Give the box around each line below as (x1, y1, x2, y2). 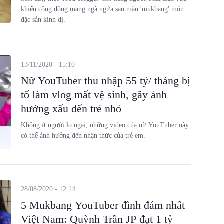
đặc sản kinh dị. (20, 16, 65, 23)
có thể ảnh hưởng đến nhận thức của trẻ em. (20, 132, 145, 139)
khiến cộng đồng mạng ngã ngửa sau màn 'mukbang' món (20, 5, 184, 13)
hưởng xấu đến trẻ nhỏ (20, 102, 121, 115)
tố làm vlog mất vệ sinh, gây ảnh (20, 88, 167, 101)
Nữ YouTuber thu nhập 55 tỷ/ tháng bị (20, 74, 190, 87)
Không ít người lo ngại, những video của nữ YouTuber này (20, 121, 189, 129)
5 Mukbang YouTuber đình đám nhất (20, 198, 185, 211)
